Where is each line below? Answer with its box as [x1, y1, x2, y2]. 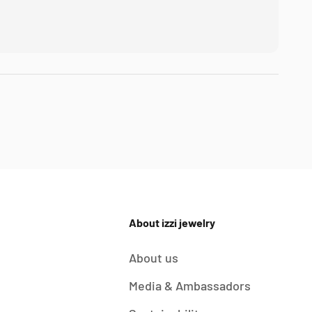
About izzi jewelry [128, 216, 215, 230]
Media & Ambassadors [128, 278, 251, 294]
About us [128, 250, 178, 266]
